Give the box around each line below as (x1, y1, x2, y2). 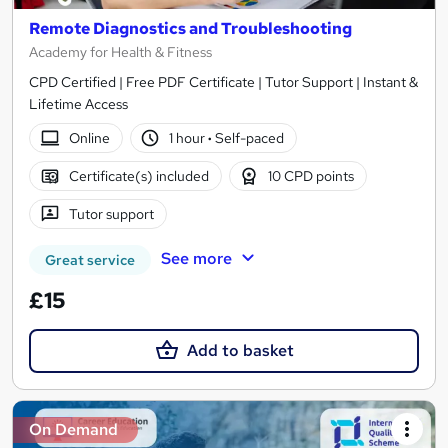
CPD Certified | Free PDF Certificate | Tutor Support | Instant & (29, 73, 418, 92)
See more (160, 248, 232, 270)
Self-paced (212, 128, 285, 147)
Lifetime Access (29, 95, 128, 114)
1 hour (169, 128, 209, 147)
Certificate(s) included (68, 166, 209, 185)
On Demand (29, 419, 118, 441)
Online (68, 128, 110, 147)
